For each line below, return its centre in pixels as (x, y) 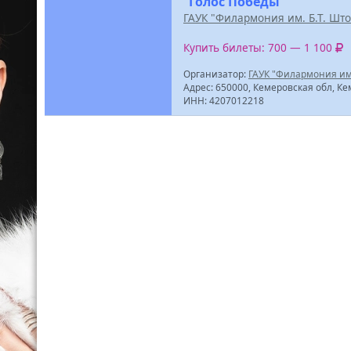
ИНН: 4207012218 (224, 100)
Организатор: (216, 73)
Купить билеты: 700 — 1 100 (259, 48)
